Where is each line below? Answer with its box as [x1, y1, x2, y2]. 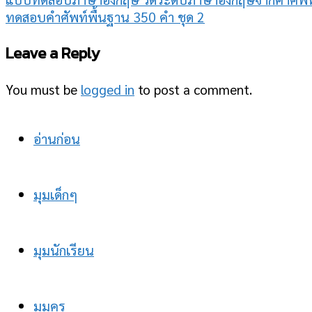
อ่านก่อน [33, 130, 80, 148]
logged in [81, 80, 134, 98]
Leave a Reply [6, 40, 100, 65]
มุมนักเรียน [33, 241, 94, 259]
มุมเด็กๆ [33, 185, 77, 203]
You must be [6, 80, 81, 98]
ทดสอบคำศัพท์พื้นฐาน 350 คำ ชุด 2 [6, 8, 205, 26]
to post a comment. [134, 80, 252, 98]
